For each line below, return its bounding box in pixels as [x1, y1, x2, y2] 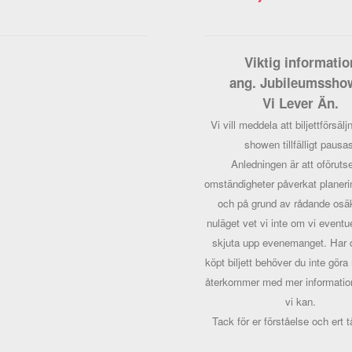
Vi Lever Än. [262, 93, 339, 112]
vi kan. [285, 294, 317, 309]
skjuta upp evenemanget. [212, 235, 331, 250]
